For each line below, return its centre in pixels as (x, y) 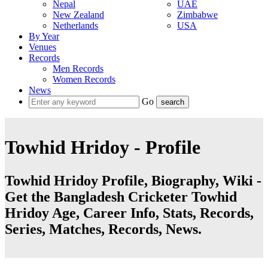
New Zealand (78, 15)
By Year (44, 36)
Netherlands (75, 25)
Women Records (84, 79)
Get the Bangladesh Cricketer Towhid (121, 197)
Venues (42, 47)
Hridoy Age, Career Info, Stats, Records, (129, 213)
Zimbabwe (197, 15)
